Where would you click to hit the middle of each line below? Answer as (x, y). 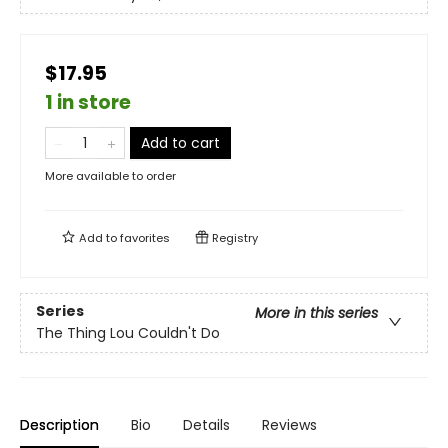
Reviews (289, 425)
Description (59, 425)
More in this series (316, 313)
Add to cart (180, 143)
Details (206, 425)
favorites (145, 238)
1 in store (88, 102)
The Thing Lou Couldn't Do (128, 333)
